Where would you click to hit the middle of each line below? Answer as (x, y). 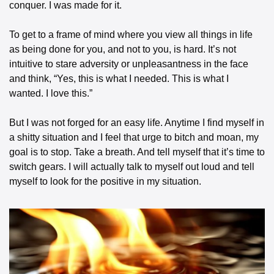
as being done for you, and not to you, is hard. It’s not (123, 49)
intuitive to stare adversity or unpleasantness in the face (129, 64)
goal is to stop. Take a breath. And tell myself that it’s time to (137, 152)
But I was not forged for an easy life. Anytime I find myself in (137, 122)
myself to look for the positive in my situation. (105, 181)
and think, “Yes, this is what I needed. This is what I (119, 78)
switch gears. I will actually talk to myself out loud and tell (132, 166)
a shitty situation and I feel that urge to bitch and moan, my (134, 137)
